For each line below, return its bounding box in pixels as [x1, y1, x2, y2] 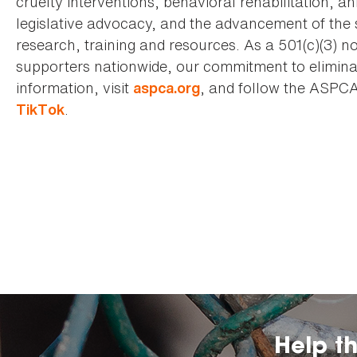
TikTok [16, 100, 65, 120]
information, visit [16, 77, 133, 99]
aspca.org [133, 78, 200, 99]
